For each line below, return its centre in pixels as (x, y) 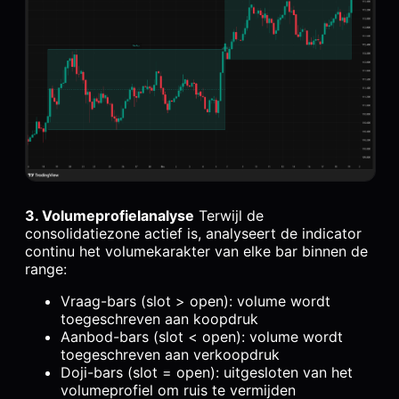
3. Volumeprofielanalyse (110, 216)
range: (46, 269)
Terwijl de (229, 216)
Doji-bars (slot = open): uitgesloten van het (207, 373)
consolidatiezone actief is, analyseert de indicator (193, 234)
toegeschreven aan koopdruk (159, 319)
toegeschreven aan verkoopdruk (170, 355)
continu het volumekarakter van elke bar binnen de (196, 252)
